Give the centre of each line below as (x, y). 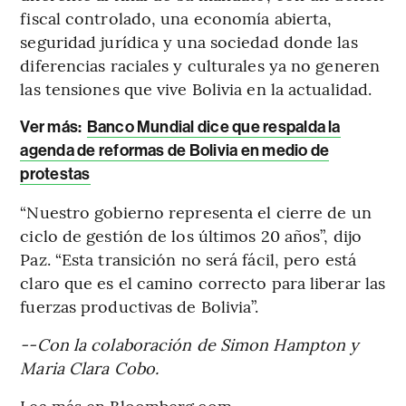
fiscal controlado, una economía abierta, (176, 18)
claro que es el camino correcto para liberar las (203, 283)
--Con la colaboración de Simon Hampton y (190, 344)
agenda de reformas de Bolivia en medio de (175, 151)
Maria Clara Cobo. (90, 368)
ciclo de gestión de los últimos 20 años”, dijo (191, 236)
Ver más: (53, 127)
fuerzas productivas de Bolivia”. (140, 306)
